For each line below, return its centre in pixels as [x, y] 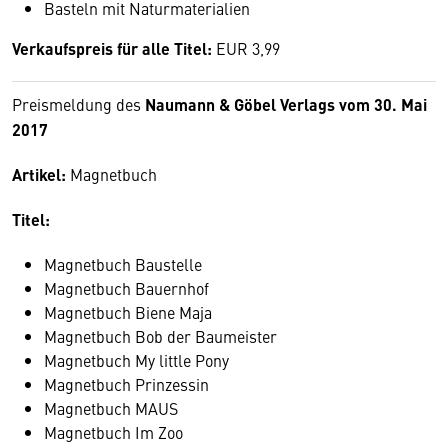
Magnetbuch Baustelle [123, 264]
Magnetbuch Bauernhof [126, 288]
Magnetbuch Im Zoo [113, 432]
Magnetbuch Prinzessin [126, 384]
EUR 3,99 [246, 48]
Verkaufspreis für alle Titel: [112, 48]
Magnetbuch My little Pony [136, 360]
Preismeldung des [78, 104]
